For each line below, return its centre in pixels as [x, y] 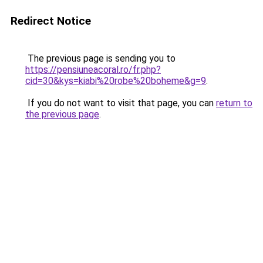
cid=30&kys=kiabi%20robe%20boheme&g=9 [116, 81]
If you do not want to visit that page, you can [121, 103]
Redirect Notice [51, 21]
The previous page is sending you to [100, 58]
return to [234, 103]
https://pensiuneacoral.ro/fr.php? [93, 70]
